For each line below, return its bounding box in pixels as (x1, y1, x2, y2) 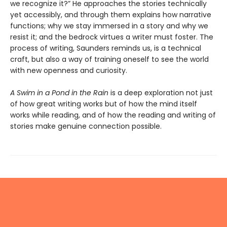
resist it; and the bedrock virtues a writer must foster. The (10, 31, 213, 42)
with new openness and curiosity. (10, 65, 127, 75)
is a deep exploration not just (110, 87, 213, 98)
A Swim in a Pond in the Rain (10, 87, 110, 98)
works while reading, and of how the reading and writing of (10, 109, 216, 120)
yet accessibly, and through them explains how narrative (10, 9, 211, 20)
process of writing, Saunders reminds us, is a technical (10, 43, 201, 53)
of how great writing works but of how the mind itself (10, 98, 197, 109)
